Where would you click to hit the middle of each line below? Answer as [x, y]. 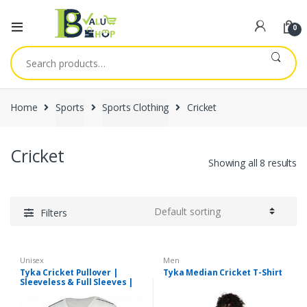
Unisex [32, 260]
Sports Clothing [136, 107]
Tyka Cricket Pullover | [69, 272]
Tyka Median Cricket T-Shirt [223, 272]
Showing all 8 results [252, 162]
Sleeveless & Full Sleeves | [77, 282]
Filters [54, 212]
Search [28, 52]
